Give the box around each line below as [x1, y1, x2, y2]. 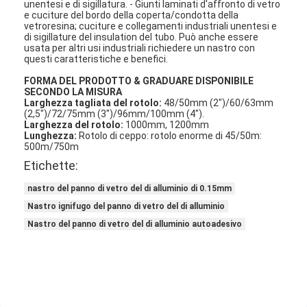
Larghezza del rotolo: [24, 119, 126, 130]
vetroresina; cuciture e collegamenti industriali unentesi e [24, 20, 278, 32]
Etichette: [24, 158, 79, 173]
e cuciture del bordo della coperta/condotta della [24, 9, 239, 21]
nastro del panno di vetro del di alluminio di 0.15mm [27, 183, 232, 193]
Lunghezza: [24, 130, 77, 141]
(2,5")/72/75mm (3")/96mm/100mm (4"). [24, 108, 205, 119]
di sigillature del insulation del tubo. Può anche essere [24, 31, 259, 42]
